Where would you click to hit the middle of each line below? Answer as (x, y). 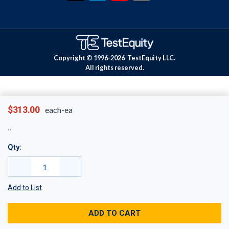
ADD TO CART (114, 213)
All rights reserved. (114, 67)
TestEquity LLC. (151, 58)
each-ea (59, 110)
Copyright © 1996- (82, 58)
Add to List (25, 187)
